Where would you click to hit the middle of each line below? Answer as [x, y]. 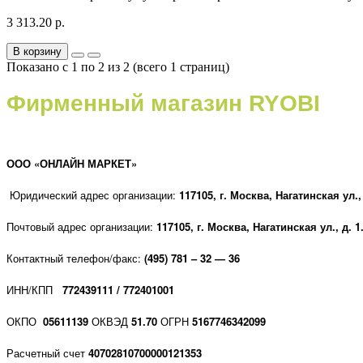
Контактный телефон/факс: [75, 258]
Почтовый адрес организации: [81, 226]
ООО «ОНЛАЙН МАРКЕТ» [72, 163]
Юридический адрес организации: [93, 194]
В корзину [37, 51]
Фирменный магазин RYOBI [163, 103]
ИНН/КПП [34, 289]
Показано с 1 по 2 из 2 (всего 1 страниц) [118, 66]
